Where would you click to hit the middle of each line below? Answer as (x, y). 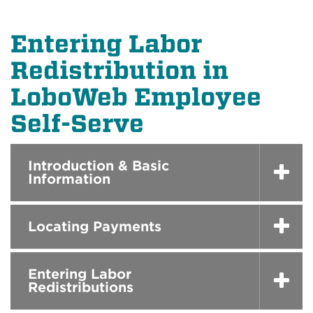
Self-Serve (77, 123)
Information (69, 179)
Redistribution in (119, 70)
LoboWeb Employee (136, 97)
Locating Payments (95, 226)
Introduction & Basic (99, 166)
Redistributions (81, 287)
